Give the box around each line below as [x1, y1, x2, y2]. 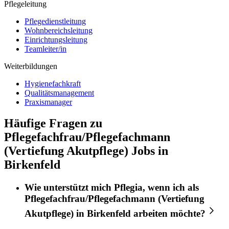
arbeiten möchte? [131, 208, 205, 219]
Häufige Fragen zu [4, 117, 102, 130]
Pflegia [114, 182, 143, 193]
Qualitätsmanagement [25, 88, 94, 97]
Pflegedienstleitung [25, 16, 86, 26]
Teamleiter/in [25, 44, 66, 53]
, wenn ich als [143, 182, 199, 193]
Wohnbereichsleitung [25, 26, 93, 35]
